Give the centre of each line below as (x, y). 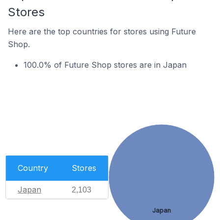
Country (33, 168)
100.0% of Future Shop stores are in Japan (105, 65)
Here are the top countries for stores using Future (102, 31)
